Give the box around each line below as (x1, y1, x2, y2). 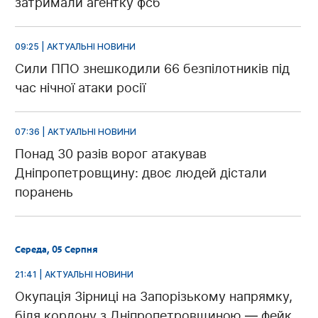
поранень (15, 185, 73, 200)
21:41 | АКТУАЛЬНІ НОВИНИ (15, 269, 133, 280)
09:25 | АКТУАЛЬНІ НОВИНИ (15, 41, 136, 53)
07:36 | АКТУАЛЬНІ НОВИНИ (15, 126, 136, 138)
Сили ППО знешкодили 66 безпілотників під (15, 61, 290, 77)
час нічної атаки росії (15, 80, 146, 96)
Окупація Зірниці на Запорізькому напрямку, (15, 289, 292, 305)
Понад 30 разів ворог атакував (15, 146, 207, 162)
